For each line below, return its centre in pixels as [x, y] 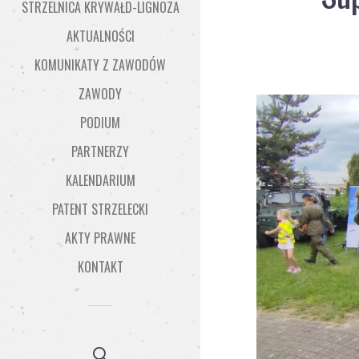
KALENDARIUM [100, 180]
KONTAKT [100, 267]
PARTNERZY [100, 151]
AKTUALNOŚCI [100, 36]
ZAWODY [100, 94]
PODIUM [100, 123]
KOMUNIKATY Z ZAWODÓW [100, 65]
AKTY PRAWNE [100, 238]
